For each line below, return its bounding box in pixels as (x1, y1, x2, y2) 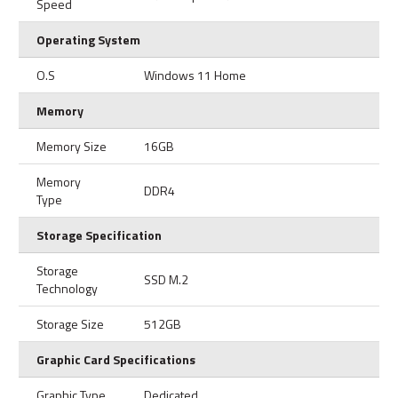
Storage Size (36, 314, 104, 333)
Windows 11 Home (144, 66, 246, 84)
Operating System (36, 30, 140, 49)
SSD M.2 (144, 270, 188, 289)
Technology (36, 279, 98, 298)
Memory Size (36, 137, 107, 155)
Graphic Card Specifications (36, 350, 195, 369)
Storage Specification (36, 226, 162, 244)
